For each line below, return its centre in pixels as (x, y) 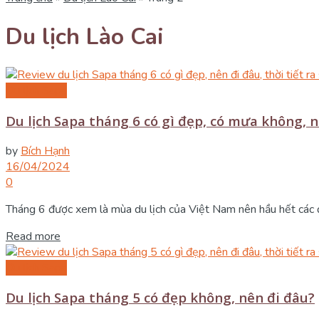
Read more (33, 236)
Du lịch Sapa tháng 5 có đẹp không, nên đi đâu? (160, 298)
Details (78, 235)
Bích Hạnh (45, 151)
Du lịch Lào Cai (85, 36)
